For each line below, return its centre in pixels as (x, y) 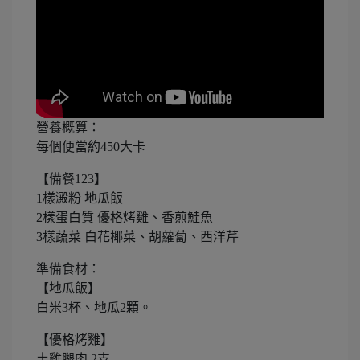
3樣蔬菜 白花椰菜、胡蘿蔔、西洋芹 (137, 237)
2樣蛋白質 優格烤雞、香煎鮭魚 (125, 218)
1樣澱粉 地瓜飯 (80, 198)
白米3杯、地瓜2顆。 (94, 308)
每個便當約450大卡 (91, 147)
